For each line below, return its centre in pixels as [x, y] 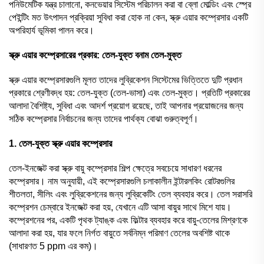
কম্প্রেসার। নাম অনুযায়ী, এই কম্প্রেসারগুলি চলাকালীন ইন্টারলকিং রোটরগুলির [122, 181]
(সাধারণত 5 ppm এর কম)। [53, 246]
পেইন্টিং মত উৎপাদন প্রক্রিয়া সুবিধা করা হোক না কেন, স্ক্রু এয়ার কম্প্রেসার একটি [128, 17]
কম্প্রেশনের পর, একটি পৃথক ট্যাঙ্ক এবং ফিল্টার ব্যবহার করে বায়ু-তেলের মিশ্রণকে [128, 220]
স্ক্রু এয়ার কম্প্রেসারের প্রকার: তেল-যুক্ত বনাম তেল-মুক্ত [95, 55]
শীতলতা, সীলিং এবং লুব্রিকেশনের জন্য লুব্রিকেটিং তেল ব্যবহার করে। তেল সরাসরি [131, 194]
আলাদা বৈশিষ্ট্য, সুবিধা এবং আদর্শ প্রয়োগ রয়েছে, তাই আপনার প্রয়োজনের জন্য [126, 105]
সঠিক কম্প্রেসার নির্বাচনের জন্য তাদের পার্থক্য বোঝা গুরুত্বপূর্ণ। [104, 118]
